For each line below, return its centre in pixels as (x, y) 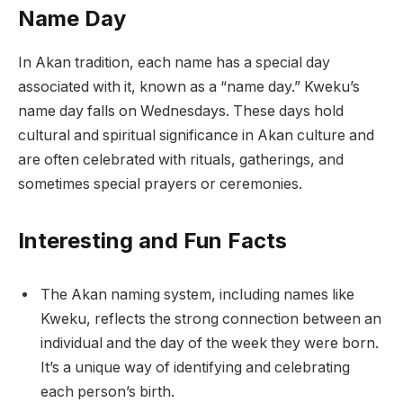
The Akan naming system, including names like (197, 295)
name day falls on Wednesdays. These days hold (181, 112)
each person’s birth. (107, 392)
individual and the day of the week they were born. (210, 344)
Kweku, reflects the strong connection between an (211, 319)
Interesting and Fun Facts (152, 241)
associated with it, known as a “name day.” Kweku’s (189, 87)
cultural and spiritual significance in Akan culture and (196, 136)
